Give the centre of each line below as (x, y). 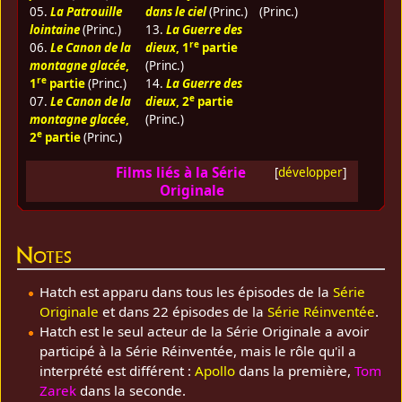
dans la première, (294, 371)
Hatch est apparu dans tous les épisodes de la (186, 292)
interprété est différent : (117, 371)
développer (310, 172)
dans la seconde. (131, 391)
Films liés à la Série (180, 172)
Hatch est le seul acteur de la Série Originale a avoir (204, 332)
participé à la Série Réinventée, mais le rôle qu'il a (197, 351)
